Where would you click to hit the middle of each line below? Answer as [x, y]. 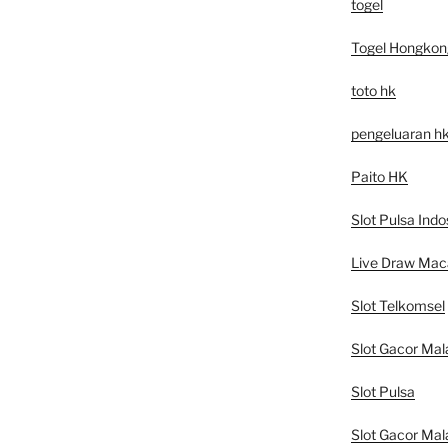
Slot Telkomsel [397, 305]
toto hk [373, 90]
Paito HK [379, 176]
